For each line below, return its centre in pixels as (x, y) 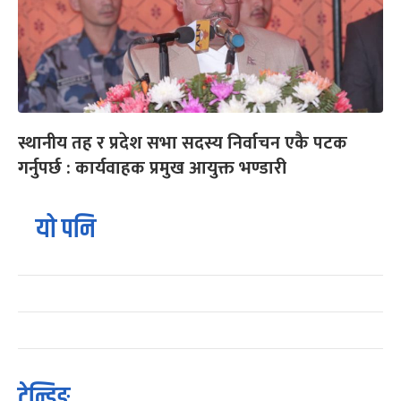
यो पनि (66, 230)
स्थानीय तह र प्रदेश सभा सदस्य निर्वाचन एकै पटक (183, 144)
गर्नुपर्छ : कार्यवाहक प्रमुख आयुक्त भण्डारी (152, 169)
